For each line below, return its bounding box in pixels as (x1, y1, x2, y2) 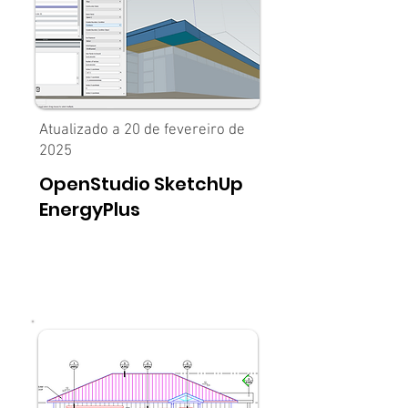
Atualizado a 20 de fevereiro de (39, 121, 245, 139)
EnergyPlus (39, 197, 140, 222)
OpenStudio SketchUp (39, 171, 243, 197)
